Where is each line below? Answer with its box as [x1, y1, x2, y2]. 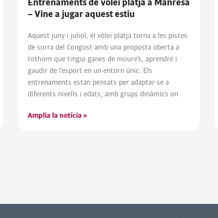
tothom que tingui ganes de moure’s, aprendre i [28, 55, 178, 63]
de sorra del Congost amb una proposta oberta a [28, 43, 180, 52]
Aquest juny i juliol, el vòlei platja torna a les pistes [28, 32, 188, 40]
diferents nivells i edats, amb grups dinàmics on [28, 90, 179, 98]
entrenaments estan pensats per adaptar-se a [28, 78, 169, 87]
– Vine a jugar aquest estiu [28, 9, 135, 19]
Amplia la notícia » [28, 111, 88, 120]
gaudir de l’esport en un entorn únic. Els [28, 67, 153, 75]
